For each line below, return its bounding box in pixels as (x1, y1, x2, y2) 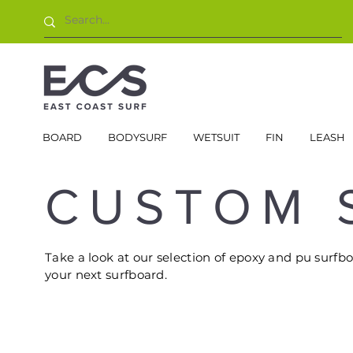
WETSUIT (193, 131, 240, 144)
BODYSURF (108, 131, 167, 144)
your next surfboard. (45, 267, 168, 283)
